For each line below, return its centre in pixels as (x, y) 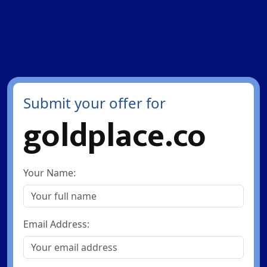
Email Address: (56, 224)
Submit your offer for (94, 103)
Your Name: (49, 173)
